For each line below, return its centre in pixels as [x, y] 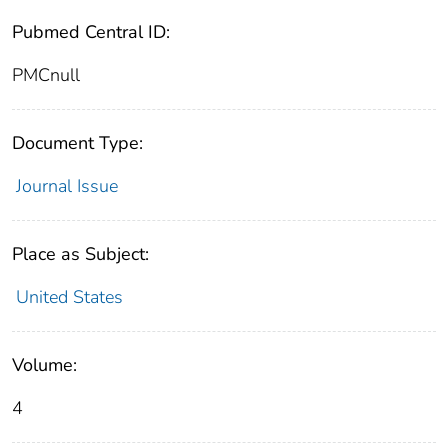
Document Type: [77, 143]
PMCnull [46, 75]
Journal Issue [66, 186]
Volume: [44, 365]
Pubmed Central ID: [91, 32]
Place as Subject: [80, 254]
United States [69, 297]
